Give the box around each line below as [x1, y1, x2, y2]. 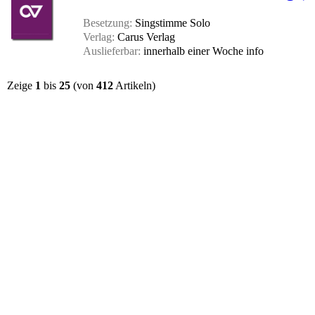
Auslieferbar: [83, 45, 141, 58]
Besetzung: [83, 17, 132, 30]
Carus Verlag [115, 31, 175, 44]
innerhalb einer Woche [141, 45, 246, 58]
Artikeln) [113, 79, 155, 92]
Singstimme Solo [132, 17, 210, 30]
